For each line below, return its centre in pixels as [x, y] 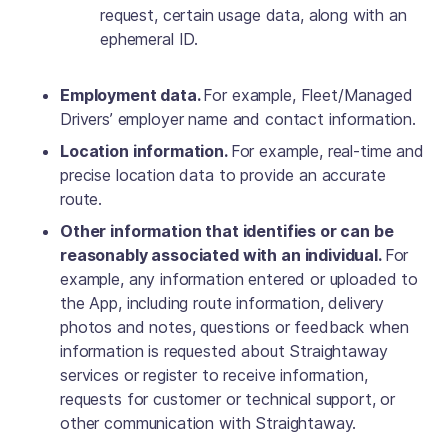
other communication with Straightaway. [211, 423]
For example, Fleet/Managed [308, 95]
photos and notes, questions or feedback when [234, 327]
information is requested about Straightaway [224, 351]
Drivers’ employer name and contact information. [240, 119]
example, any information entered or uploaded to [239, 279]
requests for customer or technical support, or [228, 399]
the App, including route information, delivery [222, 303]
